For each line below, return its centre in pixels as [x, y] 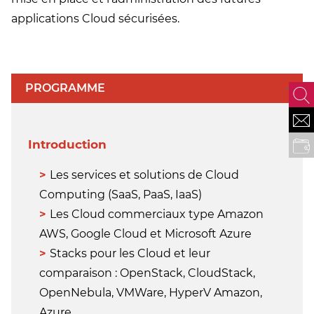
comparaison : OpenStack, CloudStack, [147, 273]
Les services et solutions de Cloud [144, 175]
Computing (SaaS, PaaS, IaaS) [121, 194]
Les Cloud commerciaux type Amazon [157, 214]
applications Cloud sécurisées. [95, 19]
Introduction [67, 144]
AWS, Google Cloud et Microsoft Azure [145, 234]
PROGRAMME [65, 88]
